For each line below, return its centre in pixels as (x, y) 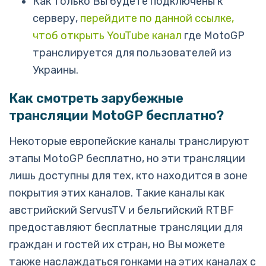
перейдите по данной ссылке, (157, 18)
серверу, (56, 18)
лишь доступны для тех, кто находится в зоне (128, 176)
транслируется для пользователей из (132, 53)
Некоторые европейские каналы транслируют (129, 141)
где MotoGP (213, 36)
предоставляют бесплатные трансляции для (126, 227)
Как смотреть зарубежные (96, 98)
